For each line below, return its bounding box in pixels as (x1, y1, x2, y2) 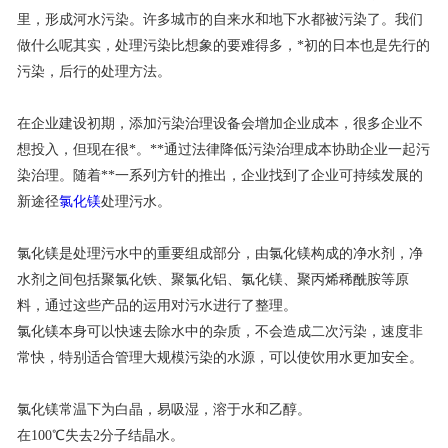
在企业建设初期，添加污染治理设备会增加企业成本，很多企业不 (16, 116, 423, 132)
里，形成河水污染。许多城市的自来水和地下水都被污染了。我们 (16, 12, 423, 28)
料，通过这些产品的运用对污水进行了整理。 (16, 298, 297, 314)
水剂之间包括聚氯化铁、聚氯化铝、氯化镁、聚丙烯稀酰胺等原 (16, 272, 409, 288)
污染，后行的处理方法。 (16, 64, 171, 80)
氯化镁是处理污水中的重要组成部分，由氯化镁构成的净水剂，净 (16, 246, 423, 262)
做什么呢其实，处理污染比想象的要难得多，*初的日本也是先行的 (16, 38, 430, 54)
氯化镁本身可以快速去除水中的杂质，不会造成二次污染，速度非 (16, 324, 423, 340)
